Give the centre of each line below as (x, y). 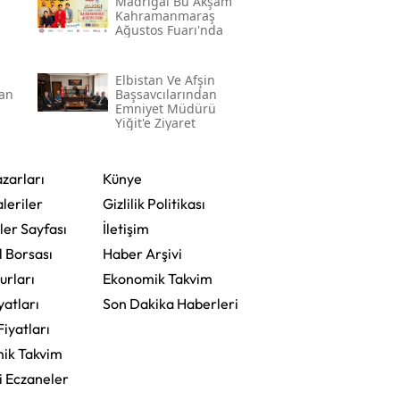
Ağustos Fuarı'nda (169, 29)
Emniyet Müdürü (165, 108)
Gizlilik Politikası (154, 203)
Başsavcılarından (166, 94)
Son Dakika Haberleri (170, 303)
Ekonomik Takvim (157, 278)
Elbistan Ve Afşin (165, 79)
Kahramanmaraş (165, 15)
